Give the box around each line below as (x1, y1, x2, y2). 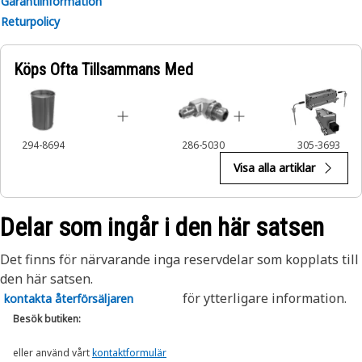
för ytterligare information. (179, 289, 347, 307)
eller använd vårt (13, 346, 92, 360)
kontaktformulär (92, 346, 166, 360)
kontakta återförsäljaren (4, 291, 133, 306)
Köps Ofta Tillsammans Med (14, 60, 193, 79)
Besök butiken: (13, 312, 81, 326)
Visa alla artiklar (234, 160, 315, 175)
